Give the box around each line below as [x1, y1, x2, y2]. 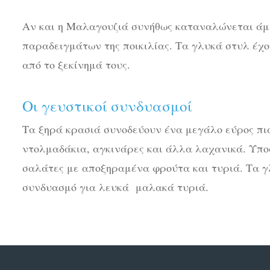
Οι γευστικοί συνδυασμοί [22, 96, 192, 116]
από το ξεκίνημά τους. [22, 57, 130, 72]
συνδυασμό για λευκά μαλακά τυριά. [22, 180, 209, 195]
